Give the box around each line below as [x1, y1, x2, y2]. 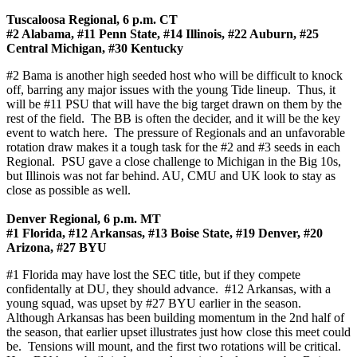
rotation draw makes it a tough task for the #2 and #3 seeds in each [6, 140, 340, 155]
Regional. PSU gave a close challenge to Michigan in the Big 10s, [6, 155, 341, 169]
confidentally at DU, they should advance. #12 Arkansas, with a [6, 282, 331, 296]
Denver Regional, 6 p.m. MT [6, 212, 161, 226]
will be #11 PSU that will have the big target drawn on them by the [6, 97, 342, 112]
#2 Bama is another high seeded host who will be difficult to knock [6, 69, 343, 83]
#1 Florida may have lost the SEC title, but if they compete [6, 268, 300, 282]
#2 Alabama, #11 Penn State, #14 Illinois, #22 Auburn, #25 [6, 27, 319, 41]
